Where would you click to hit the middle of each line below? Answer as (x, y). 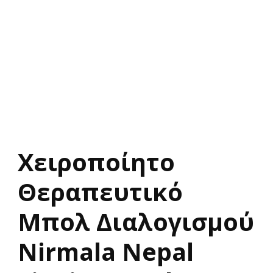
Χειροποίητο (96, 162)
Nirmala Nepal (106, 252)
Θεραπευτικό (100, 192)
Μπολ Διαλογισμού (136, 222)
